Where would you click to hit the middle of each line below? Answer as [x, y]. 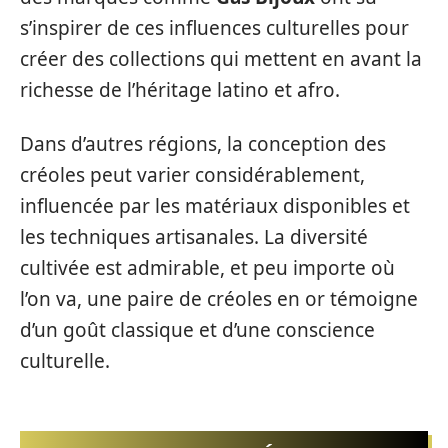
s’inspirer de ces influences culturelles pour [214, 28]
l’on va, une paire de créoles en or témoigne [219, 298]
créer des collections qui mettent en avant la [221, 59]
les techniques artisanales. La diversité [194, 236]
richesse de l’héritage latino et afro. [180, 90]
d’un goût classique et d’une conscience [197, 329]
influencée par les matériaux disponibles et [215, 205]
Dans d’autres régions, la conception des [203, 143]
